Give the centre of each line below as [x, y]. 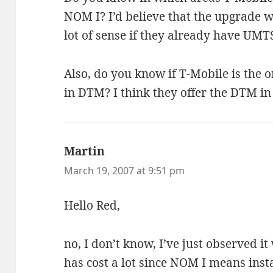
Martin [85, 151]
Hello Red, [92, 205]
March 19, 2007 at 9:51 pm [125, 171]
